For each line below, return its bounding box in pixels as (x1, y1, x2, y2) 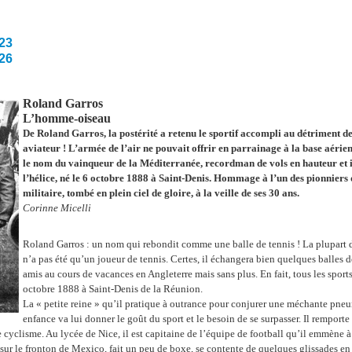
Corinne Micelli (23, 201, 91, 214)
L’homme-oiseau (23, 111, 111, 125)
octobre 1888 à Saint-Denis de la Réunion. (23, 282, 203, 295)
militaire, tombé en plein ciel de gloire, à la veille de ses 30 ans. (23, 186, 299, 199)
